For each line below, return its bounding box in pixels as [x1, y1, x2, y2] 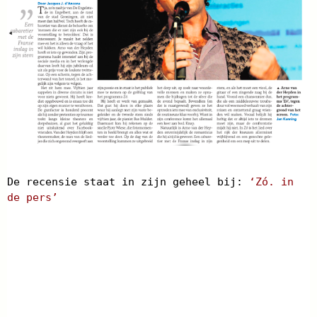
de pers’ [7, 191, 58, 204]
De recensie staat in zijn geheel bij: [7, 175, 249, 189]
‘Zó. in [249, 175, 294, 189]
